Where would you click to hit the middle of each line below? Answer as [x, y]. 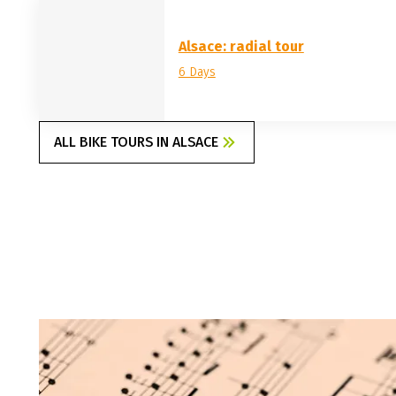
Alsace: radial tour [241, 47]
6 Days [197, 72]
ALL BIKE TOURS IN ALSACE [136, 142]
